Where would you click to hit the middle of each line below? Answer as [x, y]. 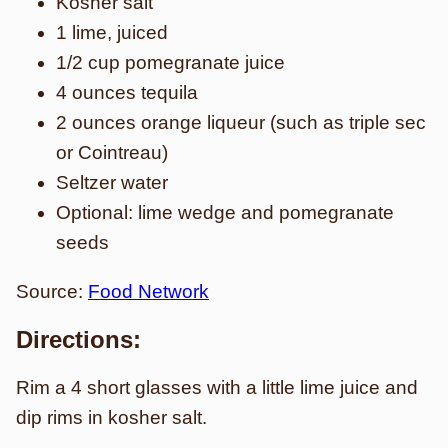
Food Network [148, 292]
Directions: [78, 340]
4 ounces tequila [127, 93]
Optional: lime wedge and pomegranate [225, 213]
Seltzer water [112, 183]
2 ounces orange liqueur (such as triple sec [241, 123]
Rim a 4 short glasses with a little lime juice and [217, 388]
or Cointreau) [112, 153]
